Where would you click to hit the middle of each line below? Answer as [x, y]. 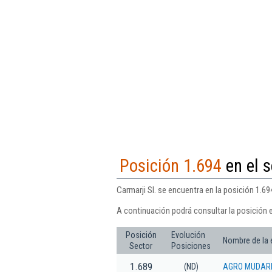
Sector [141, 246]
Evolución [188, 235]
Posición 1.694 [171, 165]
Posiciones [191, 246]
